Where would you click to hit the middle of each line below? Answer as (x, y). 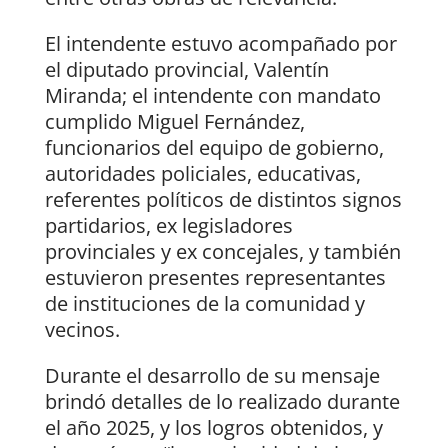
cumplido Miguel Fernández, (174, 122)
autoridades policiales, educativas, (202, 174)
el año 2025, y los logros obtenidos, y (213, 428)
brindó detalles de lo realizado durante (222, 402)
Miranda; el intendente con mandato (212, 96)
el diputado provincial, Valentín (186, 70)
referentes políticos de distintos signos (223, 200)
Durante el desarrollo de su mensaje (212, 376)
